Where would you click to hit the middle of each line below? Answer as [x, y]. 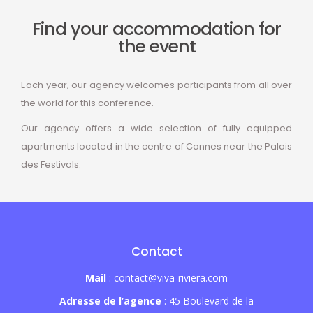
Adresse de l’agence [110, 301]
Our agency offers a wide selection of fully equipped [156, 129]
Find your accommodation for [156, 29]
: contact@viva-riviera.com [167, 278]
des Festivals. [51, 165]
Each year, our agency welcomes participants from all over [156, 85]
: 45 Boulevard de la [208, 301]
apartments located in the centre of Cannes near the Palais [156, 147]
